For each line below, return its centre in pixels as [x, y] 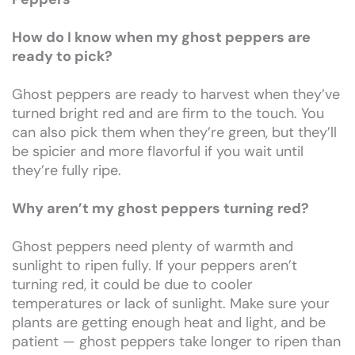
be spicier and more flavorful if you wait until [158, 151]
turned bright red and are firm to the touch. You [168, 113]
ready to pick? [62, 56]
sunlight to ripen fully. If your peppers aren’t [155, 265]
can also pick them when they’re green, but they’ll [174, 132]
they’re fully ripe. [67, 170]
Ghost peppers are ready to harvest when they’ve [176, 94]
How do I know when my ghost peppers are [161, 37]
